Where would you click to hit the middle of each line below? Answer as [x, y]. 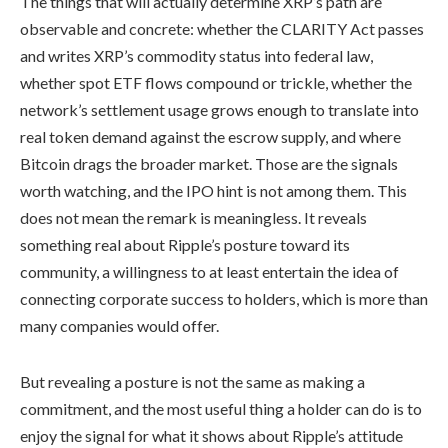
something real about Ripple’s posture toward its [185, 244]
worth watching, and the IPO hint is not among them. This [213, 190]
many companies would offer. [119, 325]
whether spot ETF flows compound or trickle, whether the [216, 82]
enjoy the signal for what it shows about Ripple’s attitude [211, 436]
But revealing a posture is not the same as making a [192, 382]
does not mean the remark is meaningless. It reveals [193, 217]
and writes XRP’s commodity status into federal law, [196, 55]
